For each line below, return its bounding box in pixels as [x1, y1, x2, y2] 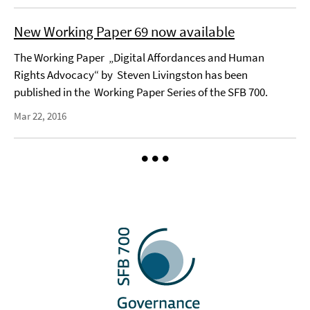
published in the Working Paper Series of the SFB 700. [14, 84, 268, 100]
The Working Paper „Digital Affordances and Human [14, 50, 264, 65]
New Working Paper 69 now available [14, 22, 235, 41]
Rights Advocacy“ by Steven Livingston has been [14, 67, 248, 82]
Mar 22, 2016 [14, 109, 66, 122]
